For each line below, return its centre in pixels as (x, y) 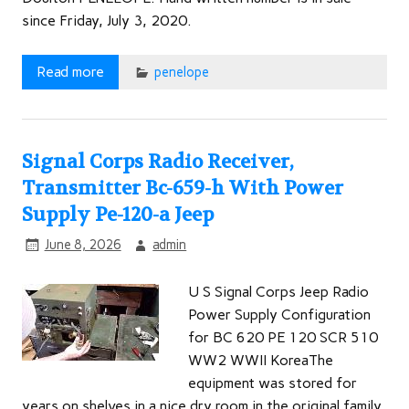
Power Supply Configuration (279, 315)
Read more (70, 71)
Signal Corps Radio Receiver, (158, 162)
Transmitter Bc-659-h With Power (183, 188)
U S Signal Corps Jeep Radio (278, 292)
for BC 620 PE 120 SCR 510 (283, 338)
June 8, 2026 (83, 244)
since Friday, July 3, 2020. (107, 20)
